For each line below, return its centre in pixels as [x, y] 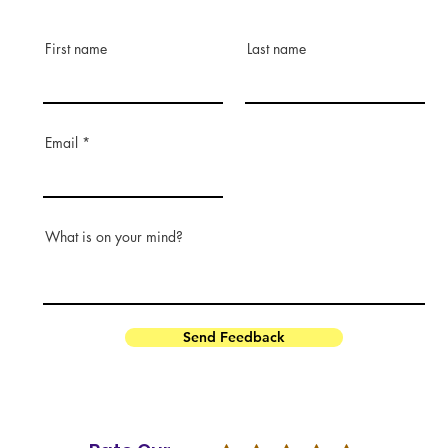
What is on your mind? [114, 237]
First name [76, 49]
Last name [276, 49]
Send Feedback [234, 337]
